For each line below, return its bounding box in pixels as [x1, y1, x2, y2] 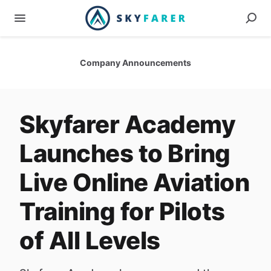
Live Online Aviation [19, 168, 249, 197]
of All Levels [19, 226, 160, 255]
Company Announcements [80, 57, 191, 68]
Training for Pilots [19, 197, 225, 226]
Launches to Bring [19, 139, 230, 168]
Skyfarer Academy [19, 109, 235, 139]
